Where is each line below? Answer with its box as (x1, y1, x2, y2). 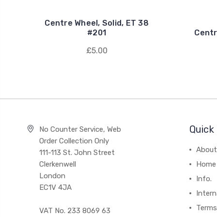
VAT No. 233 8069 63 (39, 206, 110, 215)
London (39, 171, 65, 180)
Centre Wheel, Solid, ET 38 (45, 18, 149, 28)
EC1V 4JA (39, 183, 72, 192)
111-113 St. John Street (39, 148, 115, 157)
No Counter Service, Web (39, 125, 121, 134)
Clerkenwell (39, 160, 76, 169)
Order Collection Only (39, 137, 109, 145)
